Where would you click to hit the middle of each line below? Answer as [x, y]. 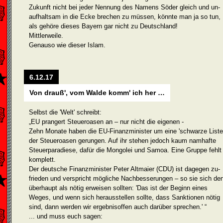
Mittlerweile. [46, 36]
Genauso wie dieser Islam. [67, 45]
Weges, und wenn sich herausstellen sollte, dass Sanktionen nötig [124, 197]
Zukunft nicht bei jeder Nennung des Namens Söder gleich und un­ [124, 7]
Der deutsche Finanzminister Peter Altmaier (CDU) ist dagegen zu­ [124, 169]
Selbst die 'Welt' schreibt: [65, 112]
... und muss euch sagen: [66, 216]
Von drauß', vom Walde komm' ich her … [97, 93]
